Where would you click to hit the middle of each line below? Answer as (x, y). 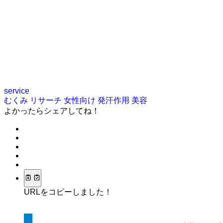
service (17, 91)
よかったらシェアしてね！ (52, 111)
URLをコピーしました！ (68, 192)
